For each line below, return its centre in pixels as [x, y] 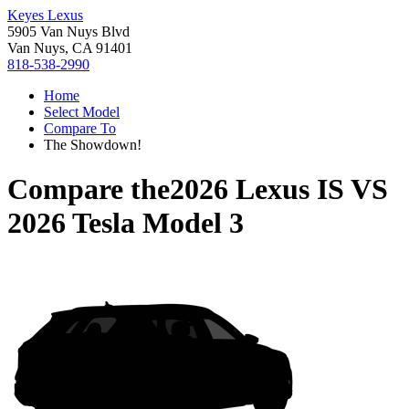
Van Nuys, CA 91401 [70, 48]
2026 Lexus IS [257, 189]
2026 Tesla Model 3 [126, 223]
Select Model [82, 112]
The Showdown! [93, 145]
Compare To [80, 128]
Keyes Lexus [45, 15]
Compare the [89, 189]
